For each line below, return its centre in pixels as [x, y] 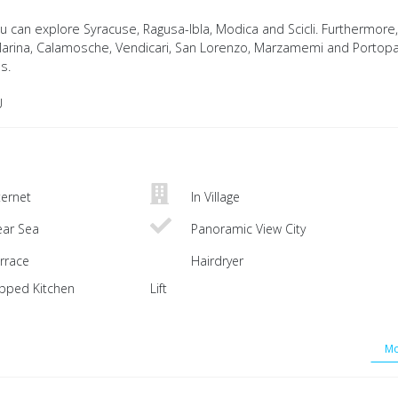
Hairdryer [215, 261]
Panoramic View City [247, 229]
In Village [214, 197]
